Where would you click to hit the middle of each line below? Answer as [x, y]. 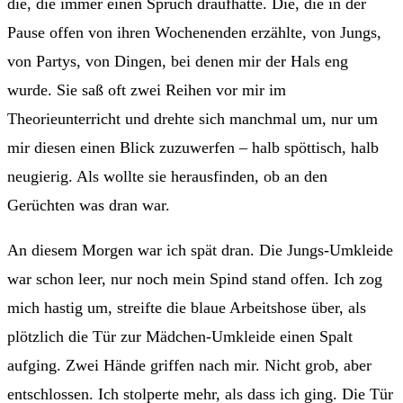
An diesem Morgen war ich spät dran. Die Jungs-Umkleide [200, 250]
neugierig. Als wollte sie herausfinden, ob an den [167, 176]
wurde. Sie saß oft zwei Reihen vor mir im [147, 90]
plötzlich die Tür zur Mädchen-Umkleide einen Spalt [180, 336]
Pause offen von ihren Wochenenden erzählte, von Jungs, [194, 32]
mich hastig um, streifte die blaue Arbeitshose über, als [187, 307]
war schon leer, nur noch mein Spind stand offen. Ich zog [195, 278]
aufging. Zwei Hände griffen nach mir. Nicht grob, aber [189, 365]
